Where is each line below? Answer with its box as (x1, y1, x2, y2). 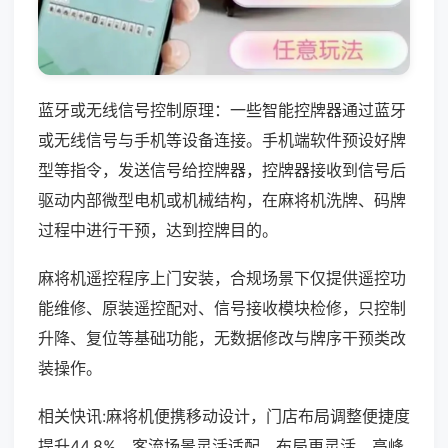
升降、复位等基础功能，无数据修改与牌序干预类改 (38, 327, 406, 348)
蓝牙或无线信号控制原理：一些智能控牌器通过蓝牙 (38, 99, 406, 120)
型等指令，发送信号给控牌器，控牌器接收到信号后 (38, 159, 406, 180)
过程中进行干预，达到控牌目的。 (38, 219, 278, 240)
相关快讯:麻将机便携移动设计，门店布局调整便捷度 (38, 405, 410, 426)
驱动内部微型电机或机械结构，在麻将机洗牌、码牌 (38, 189, 406, 210)
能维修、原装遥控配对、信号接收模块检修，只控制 (38, 297, 406, 318)
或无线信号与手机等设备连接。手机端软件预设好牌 (38, 129, 406, 150)
